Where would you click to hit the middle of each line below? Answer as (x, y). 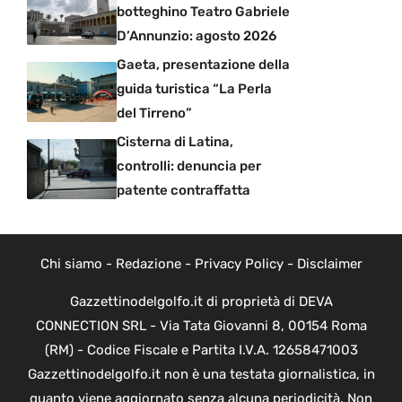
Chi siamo (71, 264)
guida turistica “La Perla (194, 89)
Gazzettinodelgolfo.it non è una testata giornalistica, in (201, 375)
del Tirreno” (154, 114)
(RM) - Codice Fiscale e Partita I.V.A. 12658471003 (201, 350)
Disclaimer (329, 264)
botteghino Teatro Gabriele (203, 12)
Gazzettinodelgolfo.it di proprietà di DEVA (201, 302)
